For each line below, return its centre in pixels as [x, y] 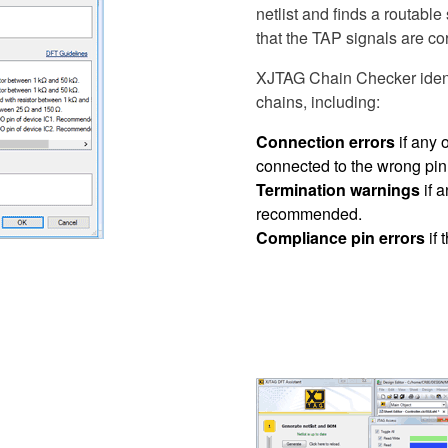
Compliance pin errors [340, 237]
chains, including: [318, 101]
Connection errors [325, 141]
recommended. [309, 213]
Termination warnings [338, 189]
